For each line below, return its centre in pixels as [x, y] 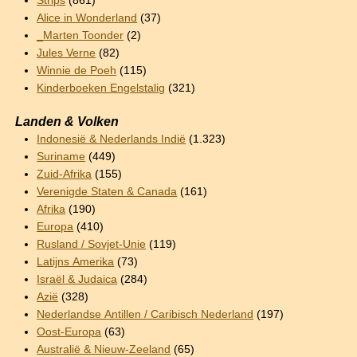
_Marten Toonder [80, 35]
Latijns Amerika [76, 261]
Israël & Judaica [77, 279]
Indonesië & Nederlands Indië [112, 139]
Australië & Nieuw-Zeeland [104, 349]
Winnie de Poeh [77, 70]
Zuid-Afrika [65, 174]
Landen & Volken [67, 121]
